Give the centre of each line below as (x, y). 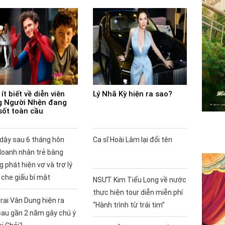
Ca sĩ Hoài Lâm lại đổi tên (132, 139)
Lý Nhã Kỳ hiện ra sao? (132, 94)
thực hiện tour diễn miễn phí (138, 192)
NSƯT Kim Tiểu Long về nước (139, 180)
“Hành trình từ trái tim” (129, 205)
